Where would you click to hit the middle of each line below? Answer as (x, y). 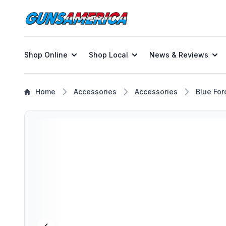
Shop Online (46, 55)
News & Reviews (179, 55)
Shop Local (108, 55)
